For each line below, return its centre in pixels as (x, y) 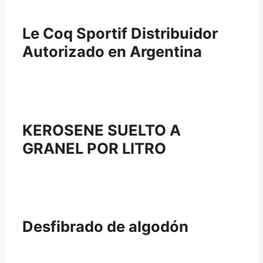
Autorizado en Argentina (112, 52)
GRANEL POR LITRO (94, 148)
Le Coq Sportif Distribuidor (120, 33)
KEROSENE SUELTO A (102, 130)
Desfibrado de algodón (105, 226)
